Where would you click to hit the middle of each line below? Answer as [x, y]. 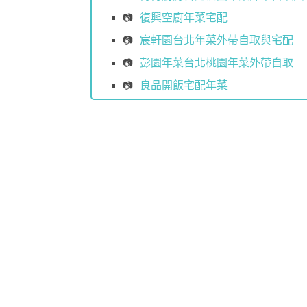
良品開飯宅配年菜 [184, 85]
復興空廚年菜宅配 [184, 18]
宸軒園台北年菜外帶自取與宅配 [217, 40]
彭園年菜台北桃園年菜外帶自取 [217, 62]
